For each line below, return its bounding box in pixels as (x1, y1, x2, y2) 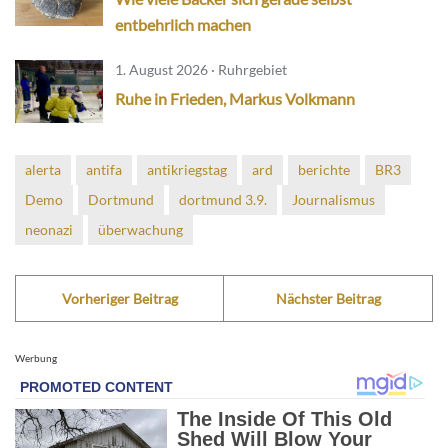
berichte (298, 160, 350, 178)
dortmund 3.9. (179, 190, 267, 208)
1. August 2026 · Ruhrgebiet (115, 61, 287, 79)
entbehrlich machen (115, 15, 251, 35)
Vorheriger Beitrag (61, 289, 178, 307)
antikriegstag (147, 160, 227, 178)
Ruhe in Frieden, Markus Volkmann (115, 89, 355, 109)
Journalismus (292, 190, 375, 208)
